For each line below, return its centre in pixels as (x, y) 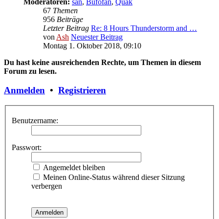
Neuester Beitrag (97, 37)
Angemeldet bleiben (73, 168)
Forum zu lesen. (30, 71)
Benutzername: (35, 121)
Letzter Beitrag (66, 28)
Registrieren (82, 90)
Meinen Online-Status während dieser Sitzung (113, 177)
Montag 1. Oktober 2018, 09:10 (92, 46)
